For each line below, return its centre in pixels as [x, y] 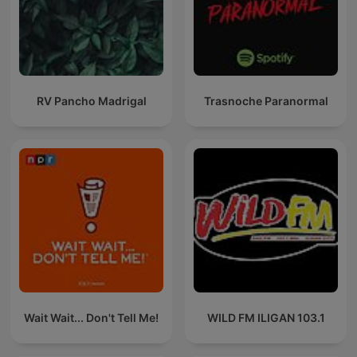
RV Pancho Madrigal [91, 101]
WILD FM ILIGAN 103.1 [266, 318]
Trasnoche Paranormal [266, 101]
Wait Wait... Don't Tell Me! [91, 318]
